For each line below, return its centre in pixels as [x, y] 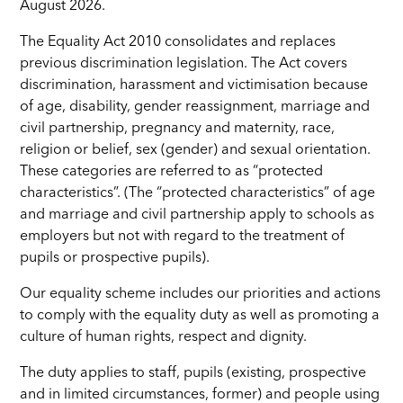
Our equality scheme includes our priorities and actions [201, 294]
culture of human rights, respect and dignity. [164, 337]
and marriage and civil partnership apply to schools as [197, 215]
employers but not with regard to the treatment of [183, 236]
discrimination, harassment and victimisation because [194, 85]
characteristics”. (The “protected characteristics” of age [198, 193]
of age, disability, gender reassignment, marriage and [195, 107]
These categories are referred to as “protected [172, 171]
